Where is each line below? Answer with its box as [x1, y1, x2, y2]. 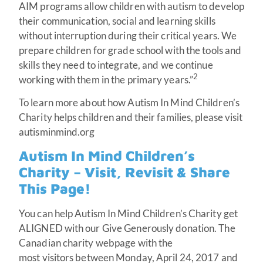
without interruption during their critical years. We [19, 29, 237, 42]
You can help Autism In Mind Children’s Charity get [19, 207, 238, 220]
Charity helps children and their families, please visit [19, 110, 243, 123]
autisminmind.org [19, 125, 95, 138]
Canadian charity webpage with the [19, 237, 173, 249]
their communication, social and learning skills [19, 14, 215, 27]
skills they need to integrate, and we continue [19, 58, 213, 71]
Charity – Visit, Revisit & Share [19, 164, 230, 181]
